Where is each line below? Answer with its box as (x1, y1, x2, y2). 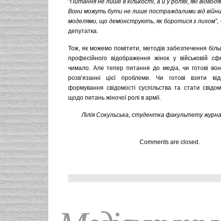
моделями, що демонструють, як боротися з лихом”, (68, 18, 219, 25)
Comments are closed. (139, 139, 200, 146)
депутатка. (68, 28, 98, 35)
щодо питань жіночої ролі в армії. (68, 94, 161, 101)
